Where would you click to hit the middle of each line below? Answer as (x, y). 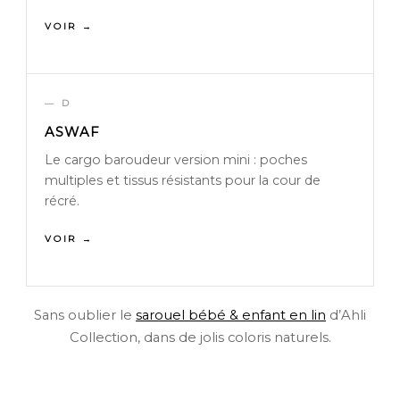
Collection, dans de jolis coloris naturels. (200, 338)
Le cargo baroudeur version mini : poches (176, 160)
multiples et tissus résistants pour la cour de (183, 181)
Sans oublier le (85, 316)
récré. (62, 201)
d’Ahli (346, 316)
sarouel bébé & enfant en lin (231, 316)
